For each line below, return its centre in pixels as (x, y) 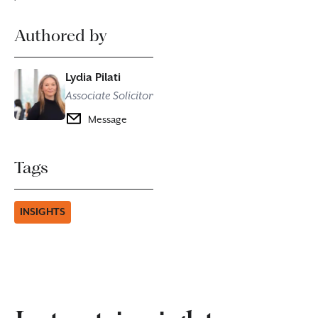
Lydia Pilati (93, 78)
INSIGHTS (43, 212)
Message (108, 120)
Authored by (61, 35)
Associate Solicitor (109, 96)
